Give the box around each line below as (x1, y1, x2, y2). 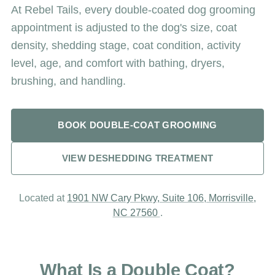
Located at (19, 193, 67, 204)
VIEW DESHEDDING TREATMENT (61, 153, 214, 164)
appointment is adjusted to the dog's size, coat (11, 21, 237, 34)
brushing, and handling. (11, 75, 126, 88)
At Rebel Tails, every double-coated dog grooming (11, 4, 255, 17)
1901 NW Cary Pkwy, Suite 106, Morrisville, (67, 193, 256, 204)
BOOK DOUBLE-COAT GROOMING (58, 120, 217, 131)
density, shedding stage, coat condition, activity (11, 39, 241, 52)
